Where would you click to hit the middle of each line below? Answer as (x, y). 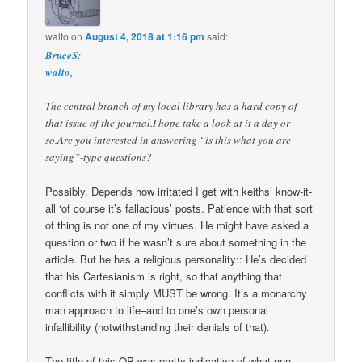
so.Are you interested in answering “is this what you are (168, 139)
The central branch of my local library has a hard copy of (172, 105)
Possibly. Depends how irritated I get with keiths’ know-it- (179, 191)
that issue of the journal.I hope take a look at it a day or (168, 122)
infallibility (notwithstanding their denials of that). (158, 327)
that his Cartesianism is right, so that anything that (164, 276)
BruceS (62, 55)
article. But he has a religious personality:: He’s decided (176, 259)
